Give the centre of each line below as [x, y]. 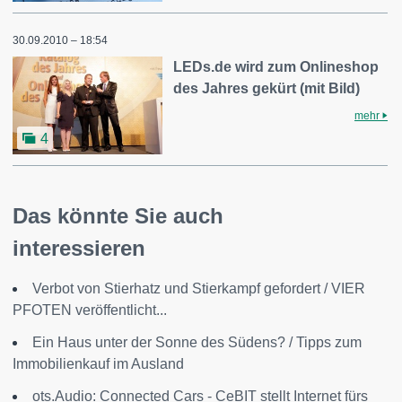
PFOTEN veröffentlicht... [90, 310]
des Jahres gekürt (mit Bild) [267, 88]
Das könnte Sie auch [118, 216]
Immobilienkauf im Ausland [98, 364]
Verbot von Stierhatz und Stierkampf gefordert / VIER [199, 289]
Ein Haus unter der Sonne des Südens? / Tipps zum [197, 343]
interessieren [79, 249]
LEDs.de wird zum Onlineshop [276, 66]
